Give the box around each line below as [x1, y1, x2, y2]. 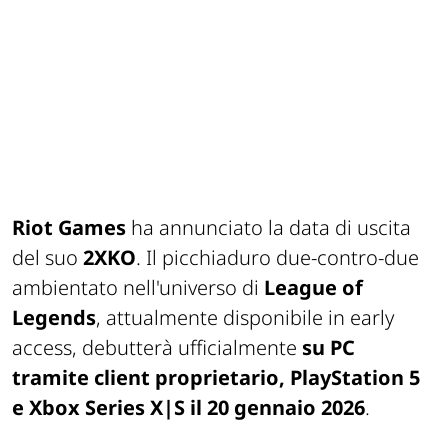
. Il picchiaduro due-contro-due [136, 243, 419, 271]
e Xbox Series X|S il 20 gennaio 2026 [12, 393, 365, 421]
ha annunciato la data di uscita [131, 213, 411, 241]
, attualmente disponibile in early [96, 303, 394, 331]
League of [264, 273, 363, 301]
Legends [12, 303, 96, 331]
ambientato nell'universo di [12, 273, 264, 301]
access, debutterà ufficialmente [12, 333, 302, 361]
